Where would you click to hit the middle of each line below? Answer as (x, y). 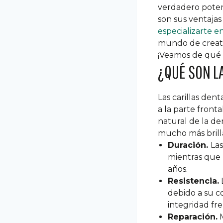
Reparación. (193, 217)
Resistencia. (193, 181)
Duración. (189, 145)
